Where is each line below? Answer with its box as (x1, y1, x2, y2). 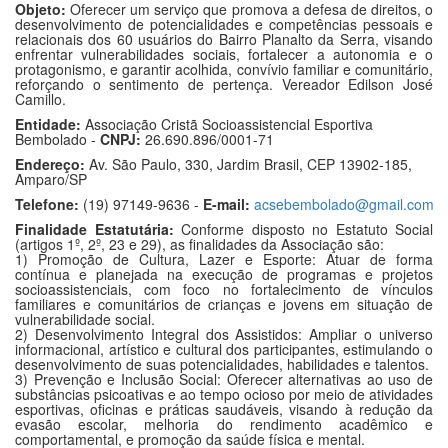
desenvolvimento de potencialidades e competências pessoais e (15, 14, 433, 34)
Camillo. (15, 89, 66, 109)
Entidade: (15, 114, 81, 134)
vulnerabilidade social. (15, 309, 155, 329)
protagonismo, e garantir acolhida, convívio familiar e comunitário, (15, 59, 433, 79)
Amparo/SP (15, 169, 87, 189)
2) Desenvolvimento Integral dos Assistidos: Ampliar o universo (15, 324, 433, 344)
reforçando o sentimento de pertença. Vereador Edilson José (15, 74, 433, 94)
